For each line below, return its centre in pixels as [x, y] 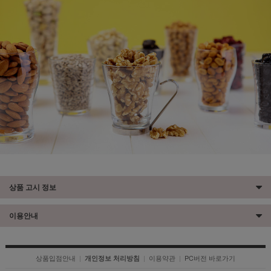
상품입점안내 [56, 257]
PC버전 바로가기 [210, 257]
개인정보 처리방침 [112, 258]
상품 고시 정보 [33, 187]
